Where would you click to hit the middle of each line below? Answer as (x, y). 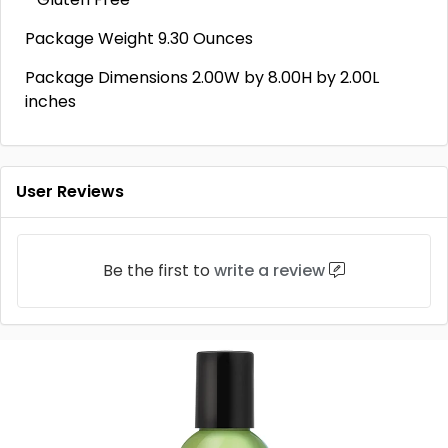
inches (50, 101)
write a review (269, 270)
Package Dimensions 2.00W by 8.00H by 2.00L (202, 77)
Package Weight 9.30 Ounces (139, 38)
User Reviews (70, 191)
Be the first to (158, 270)
